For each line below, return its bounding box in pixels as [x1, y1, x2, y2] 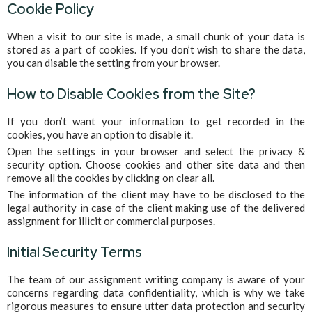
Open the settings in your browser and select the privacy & [7, 145, 305, 158]
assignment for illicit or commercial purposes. [7, 214, 215, 228]
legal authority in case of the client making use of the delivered [7, 201, 305, 214]
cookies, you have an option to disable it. [7, 128, 193, 141]
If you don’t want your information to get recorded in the [7, 115, 305, 128]
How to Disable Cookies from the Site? [7, 85, 256, 104]
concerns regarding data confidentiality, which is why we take [7, 286, 305, 299]
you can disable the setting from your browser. [7, 56, 220, 70]
